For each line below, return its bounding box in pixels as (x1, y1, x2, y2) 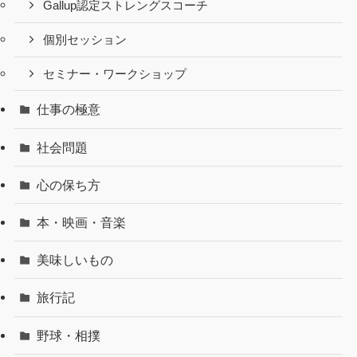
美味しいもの (37, 253, 114, 268)
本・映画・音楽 (37, 215, 127, 230)
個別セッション (43, 33, 127, 46)
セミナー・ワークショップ (43, 67, 187, 80)
